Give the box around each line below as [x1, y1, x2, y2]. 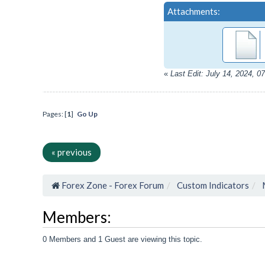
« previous [51, 147, 92, 157]
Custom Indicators [177, 180, 249, 190]
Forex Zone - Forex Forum [62, 180, 164, 190]
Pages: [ [43, 109, 67, 119]
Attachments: [167, 6, 220, 17]
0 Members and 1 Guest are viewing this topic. [43, 234, 202, 244]
